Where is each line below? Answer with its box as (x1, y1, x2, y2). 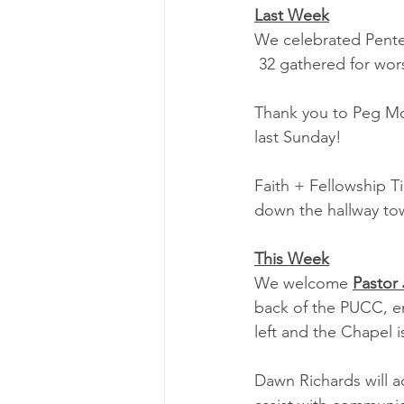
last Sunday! (254, 127, 342, 147)
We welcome (254, 273, 353, 293)
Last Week (254, 5, 329, 25)
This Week (254, 249, 329, 269)
